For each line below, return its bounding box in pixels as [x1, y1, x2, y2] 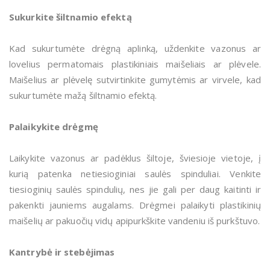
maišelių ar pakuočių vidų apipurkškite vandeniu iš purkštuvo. [9, 215, 260, 227]
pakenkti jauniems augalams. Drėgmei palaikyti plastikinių [9, 199, 261, 212]
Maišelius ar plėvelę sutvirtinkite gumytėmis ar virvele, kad [9, 74, 261, 86]
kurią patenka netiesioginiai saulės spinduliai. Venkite [9, 168, 261, 180]
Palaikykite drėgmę [9, 121, 98, 133]
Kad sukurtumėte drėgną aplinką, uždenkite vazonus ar [9, 42, 261, 55]
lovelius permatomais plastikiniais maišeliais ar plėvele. [9, 58, 261, 71]
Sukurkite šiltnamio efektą [9, 11, 132, 24]
